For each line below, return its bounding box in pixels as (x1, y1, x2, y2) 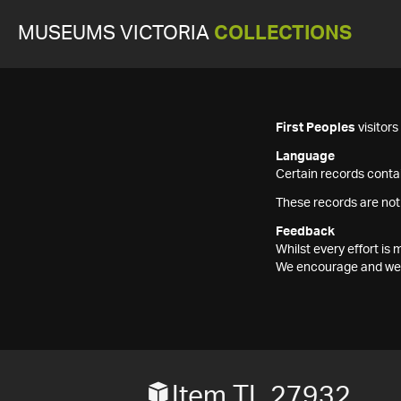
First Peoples (276, 122, 355, 134)
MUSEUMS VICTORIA (18, 24, 214, 43)
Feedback (276, 226, 335, 238)
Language (276, 150, 335, 163)
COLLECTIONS (214, 24, 352, 43)
